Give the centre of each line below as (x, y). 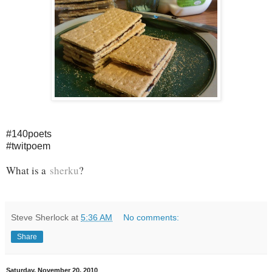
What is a (28, 170)
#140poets (30, 134)
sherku (64, 170)
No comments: (151, 217)
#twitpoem (28, 146)
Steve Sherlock (40, 217)
